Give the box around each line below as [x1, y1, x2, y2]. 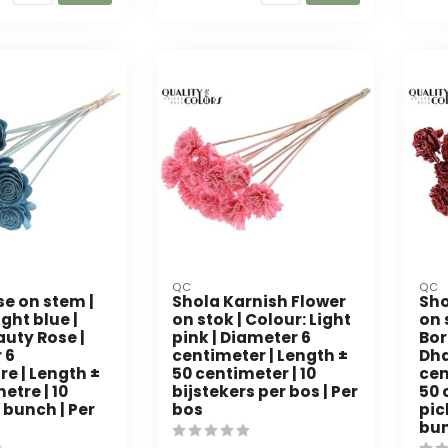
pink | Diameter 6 [171, 327, 311, 349]
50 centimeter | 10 [171, 363, 316, 385]
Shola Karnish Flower [171, 291, 346, 313]
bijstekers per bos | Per [171, 381, 358, 403]
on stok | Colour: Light [171, 309, 351, 331]
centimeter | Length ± [171, 345, 348, 367]
